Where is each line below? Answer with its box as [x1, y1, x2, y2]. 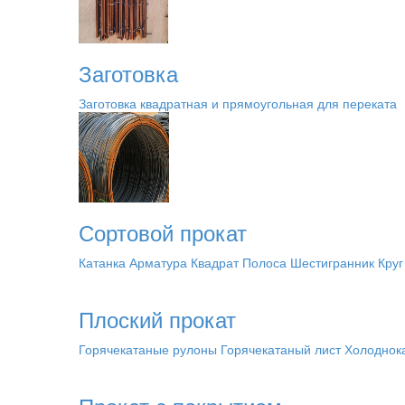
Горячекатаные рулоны [79, 340, 217, 358]
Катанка [79, 253, 126, 271]
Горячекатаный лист [221, 340, 341, 358]
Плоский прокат [79, 303, 236, 334]
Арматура [129, 253, 187, 271]
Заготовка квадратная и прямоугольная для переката [79, 94, 397, 112]
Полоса [242, 253, 287, 271]
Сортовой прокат [79, 216, 247, 248]
